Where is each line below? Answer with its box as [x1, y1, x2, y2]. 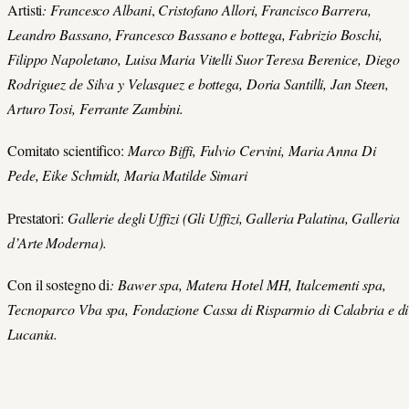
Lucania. [7, 323, 58, 343]
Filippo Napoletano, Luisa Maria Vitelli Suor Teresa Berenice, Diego [7, 49, 401, 69]
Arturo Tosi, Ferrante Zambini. [7, 99, 184, 119]
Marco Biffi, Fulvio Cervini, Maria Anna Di [127, 141, 376, 161]
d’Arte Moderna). [7, 232, 107, 252]
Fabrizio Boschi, [288, 25, 383, 45]
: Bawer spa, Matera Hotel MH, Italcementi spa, [110, 274, 386, 294]
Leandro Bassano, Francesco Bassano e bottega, [7, 25, 286, 45]
